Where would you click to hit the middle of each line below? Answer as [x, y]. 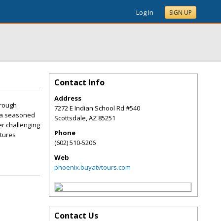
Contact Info [79, 82]
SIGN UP [181, 13]
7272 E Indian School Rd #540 [97, 108]
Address [68, 98]
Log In [145, 12]
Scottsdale [70, 118]
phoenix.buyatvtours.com [92, 167]
